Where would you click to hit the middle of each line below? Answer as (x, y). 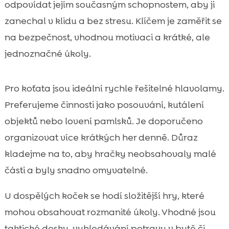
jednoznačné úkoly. (48, 54)
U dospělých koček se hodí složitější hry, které (104, 196)
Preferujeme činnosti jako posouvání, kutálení (104, 105)
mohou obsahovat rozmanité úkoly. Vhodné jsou (110, 212)
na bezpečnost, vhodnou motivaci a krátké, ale (107, 38)
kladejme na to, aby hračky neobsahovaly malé (110, 154)
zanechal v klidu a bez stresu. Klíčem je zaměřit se (113, 21)
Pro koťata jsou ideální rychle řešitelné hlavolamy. (114, 89)
